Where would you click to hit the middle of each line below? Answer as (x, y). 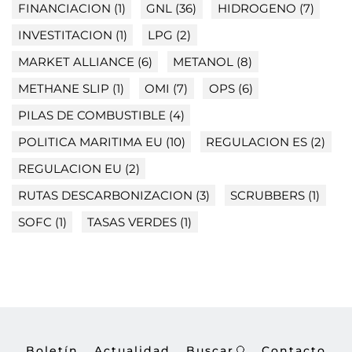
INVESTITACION (65, 35)
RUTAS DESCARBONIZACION (105, 196)
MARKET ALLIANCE (76, 62)
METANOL (203, 62)
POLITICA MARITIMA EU (90, 142)
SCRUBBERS (268, 196)
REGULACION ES (257, 142)
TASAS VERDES (132, 222)
